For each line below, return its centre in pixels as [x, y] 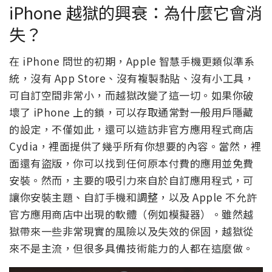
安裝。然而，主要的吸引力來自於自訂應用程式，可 [131, 180]
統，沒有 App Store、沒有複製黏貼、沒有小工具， [132, 78]
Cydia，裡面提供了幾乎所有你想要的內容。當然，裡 [135, 146]
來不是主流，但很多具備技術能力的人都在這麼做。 [131, 248]
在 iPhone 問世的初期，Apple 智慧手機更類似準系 [132, 61]
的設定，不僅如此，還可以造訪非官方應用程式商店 [131, 129]
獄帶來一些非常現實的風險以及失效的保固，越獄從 [131, 231]
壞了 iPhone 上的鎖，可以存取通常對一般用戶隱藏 [131, 112]
